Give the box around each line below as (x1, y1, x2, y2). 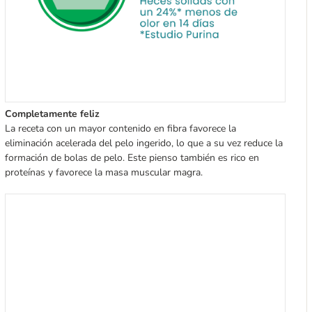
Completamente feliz (4, 107, 100, 120)
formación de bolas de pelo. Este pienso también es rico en (4, 150, 259, 164)
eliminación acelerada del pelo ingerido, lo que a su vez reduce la (4, 136, 283, 150)
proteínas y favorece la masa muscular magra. (4, 165, 203, 179)
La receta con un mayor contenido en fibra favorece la (4, 121, 236, 135)
